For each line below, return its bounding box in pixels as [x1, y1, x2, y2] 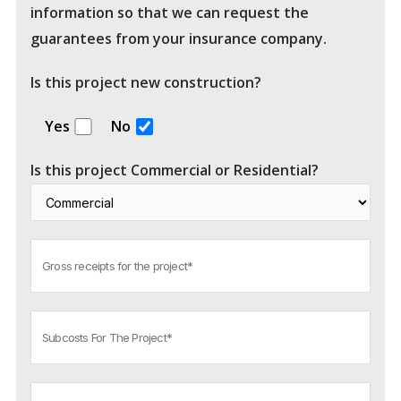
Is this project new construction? [30, 73, 261, 93]
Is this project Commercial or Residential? [30, 160, 319, 181]
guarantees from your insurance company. [30, 29, 327, 49]
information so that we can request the [30, 3, 309, 23]
